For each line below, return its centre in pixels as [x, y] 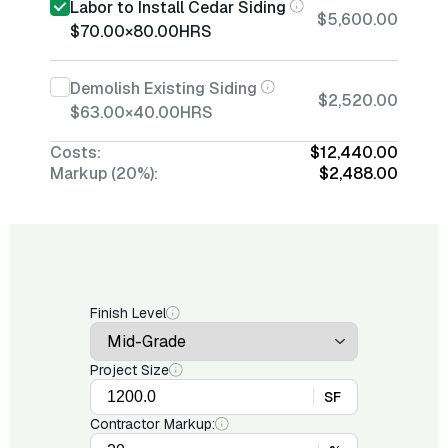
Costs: [75, 152]
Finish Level [128, 313]
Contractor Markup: [152, 424]
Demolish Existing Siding [163, 88]
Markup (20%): [104, 173]
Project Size [129, 370]
